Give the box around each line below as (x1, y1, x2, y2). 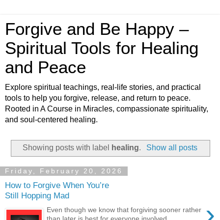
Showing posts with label (23, 143, 112, 152)
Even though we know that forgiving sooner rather (47, 205, 202, 214)
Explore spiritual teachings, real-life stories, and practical (5, 83, 201, 91)
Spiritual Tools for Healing (5, 39, 198, 57)
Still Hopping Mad (5, 191, 69, 201)
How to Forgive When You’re (5, 180, 109, 191)
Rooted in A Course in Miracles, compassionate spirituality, (5, 105, 208, 113)
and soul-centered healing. (5, 115, 98, 124)
